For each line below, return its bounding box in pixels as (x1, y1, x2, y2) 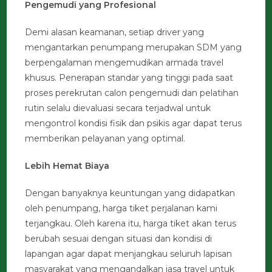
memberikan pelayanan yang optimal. (25, 133, 186, 144)
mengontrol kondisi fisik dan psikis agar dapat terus (25, 118, 242, 129)
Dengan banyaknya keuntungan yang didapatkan (25, 188, 236, 199)
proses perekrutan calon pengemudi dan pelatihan (25, 87, 239, 99)
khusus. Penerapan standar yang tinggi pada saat (25, 72, 234, 84)
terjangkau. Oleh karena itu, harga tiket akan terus (25, 218, 237, 229)
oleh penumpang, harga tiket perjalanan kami (25, 203, 218, 214)
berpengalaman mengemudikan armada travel (25, 57, 224, 69)
